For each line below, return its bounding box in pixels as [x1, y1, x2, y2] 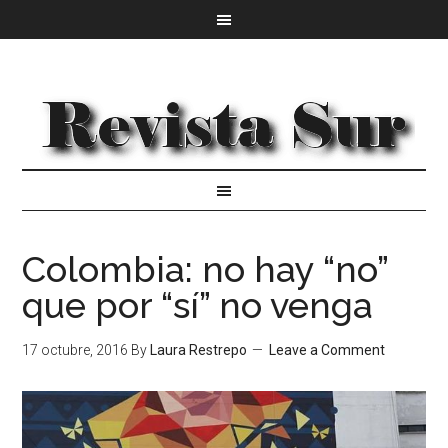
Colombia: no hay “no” [22, 248, 389, 290]
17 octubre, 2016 [22, 342, 129, 358]
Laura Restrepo [150, 342, 248, 358]
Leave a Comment [269, 342, 386, 358]
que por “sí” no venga [22, 284, 374, 326]
